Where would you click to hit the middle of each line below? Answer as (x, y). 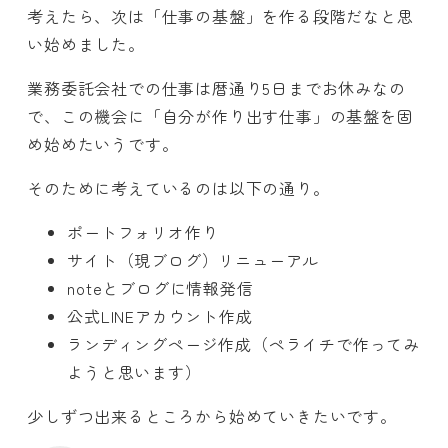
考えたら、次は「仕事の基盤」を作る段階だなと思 (220, 16)
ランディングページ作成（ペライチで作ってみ (243, 344)
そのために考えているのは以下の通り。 (178, 188)
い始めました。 (86, 44)
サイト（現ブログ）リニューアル (193, 260)
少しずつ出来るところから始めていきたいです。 (212, 416)
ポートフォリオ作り (143, 232)
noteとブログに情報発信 (160, 288)
